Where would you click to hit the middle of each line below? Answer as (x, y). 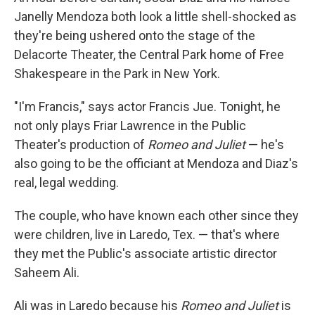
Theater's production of (81, 144)
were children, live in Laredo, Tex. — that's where (147, 234)
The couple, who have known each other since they (156, 216)
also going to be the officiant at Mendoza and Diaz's (156, 163)
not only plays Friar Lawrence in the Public (130, 126)
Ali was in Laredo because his (97, 306)
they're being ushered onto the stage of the (135, 36)
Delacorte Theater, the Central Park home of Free (149, 54)
